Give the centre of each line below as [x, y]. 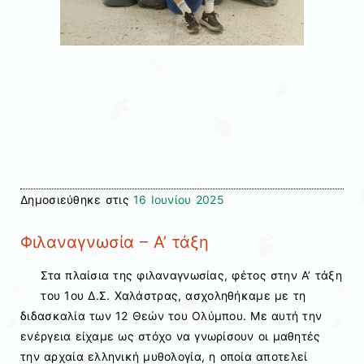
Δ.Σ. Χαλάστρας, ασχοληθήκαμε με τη [195, 295]
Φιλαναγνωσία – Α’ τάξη [115, 243]
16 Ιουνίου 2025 [178, 200]
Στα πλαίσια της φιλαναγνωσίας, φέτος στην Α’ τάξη [191, 275]
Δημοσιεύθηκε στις [77, 200]
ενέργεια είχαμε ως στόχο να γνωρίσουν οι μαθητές [171, 336]
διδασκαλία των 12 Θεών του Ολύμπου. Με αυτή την [171, 315]
